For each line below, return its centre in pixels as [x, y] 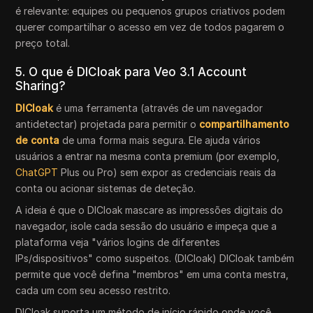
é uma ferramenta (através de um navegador [158, 108]
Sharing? [41, 86]
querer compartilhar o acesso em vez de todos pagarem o [150, 27]
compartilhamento [245, 124]
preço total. [43, 43]
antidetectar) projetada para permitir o [108, 124]
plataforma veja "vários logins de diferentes [118, 242]
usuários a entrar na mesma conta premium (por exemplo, [148, 156]
